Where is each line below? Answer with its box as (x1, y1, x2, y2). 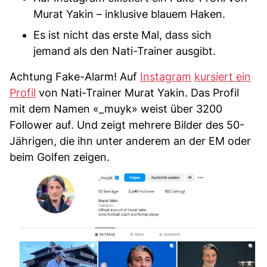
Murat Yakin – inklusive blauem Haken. (33, 7, 225, 20)
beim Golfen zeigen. (10, 150, 110, 163)
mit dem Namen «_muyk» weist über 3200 (10, 102, 222, 115)
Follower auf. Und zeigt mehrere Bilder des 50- (10, 118, 244, 131)
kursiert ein (194, 70, 251, 83)
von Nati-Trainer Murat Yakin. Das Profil (36, 86, 239, 99)
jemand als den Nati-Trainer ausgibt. (33, 44, 216, 57)
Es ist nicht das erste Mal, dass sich (33, 28, 212, 41)
